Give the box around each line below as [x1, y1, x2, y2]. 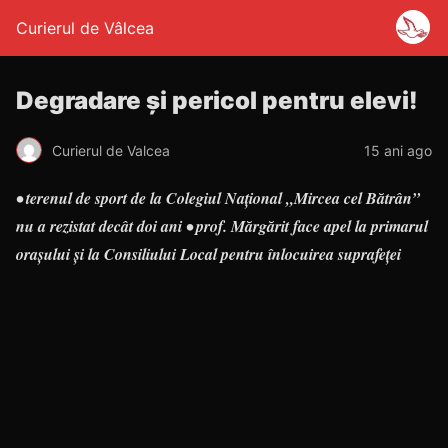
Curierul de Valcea [52, 141, 170, 159]
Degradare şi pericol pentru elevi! [16, 86, 418, 115]
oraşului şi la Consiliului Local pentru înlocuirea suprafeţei [16, 243, 401, 265]
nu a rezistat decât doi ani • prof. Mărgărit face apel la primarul [16, 215, 428, 237]
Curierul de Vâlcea [16, 18, 154, 38]
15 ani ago [364, 141, 432, 159]
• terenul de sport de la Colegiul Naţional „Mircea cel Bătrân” [16, 187, 420, 209]
